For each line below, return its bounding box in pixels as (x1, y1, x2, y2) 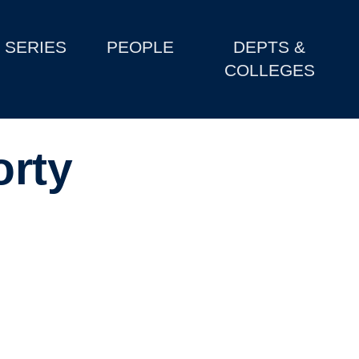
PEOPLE (107, 38, 175, 57)
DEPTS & (233, 38, 306, 57)
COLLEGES (224, 61, 315, 80)
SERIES (5, 38, 67, 57)
